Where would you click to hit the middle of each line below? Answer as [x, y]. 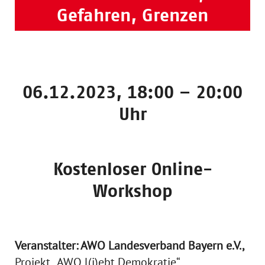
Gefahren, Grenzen [132, 15]
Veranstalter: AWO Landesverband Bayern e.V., [129, 245]
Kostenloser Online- [132, 169]
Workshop [132, 191]
